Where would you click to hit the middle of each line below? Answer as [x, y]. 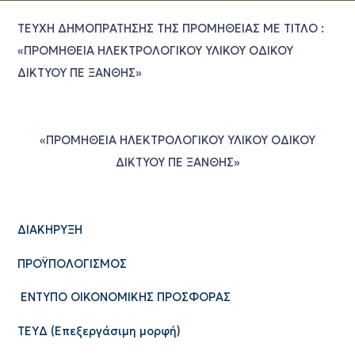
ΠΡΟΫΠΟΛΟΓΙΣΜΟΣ [72, 263]
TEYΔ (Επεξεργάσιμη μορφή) [99, 331]
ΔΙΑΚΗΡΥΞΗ [50, 230]
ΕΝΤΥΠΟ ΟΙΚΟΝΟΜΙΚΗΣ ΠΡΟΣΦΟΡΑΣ [125, 298]
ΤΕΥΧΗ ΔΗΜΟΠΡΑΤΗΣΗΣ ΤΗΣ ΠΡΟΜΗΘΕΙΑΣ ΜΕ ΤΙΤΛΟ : [170, 29]
